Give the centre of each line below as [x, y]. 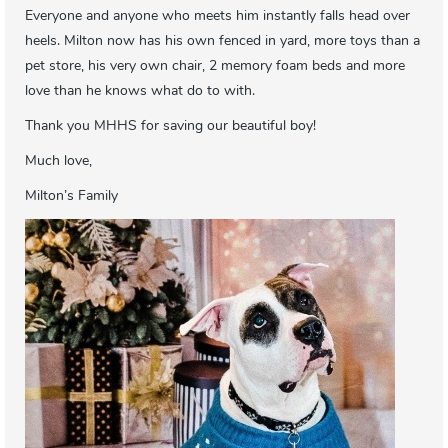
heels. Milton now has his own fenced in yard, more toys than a [222, 42]
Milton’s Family [71, 197]
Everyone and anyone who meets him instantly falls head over [217, 17]
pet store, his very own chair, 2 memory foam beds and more [215, 67]
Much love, [58, 162]
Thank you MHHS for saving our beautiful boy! [170, 127]
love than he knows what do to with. [140, 92]
